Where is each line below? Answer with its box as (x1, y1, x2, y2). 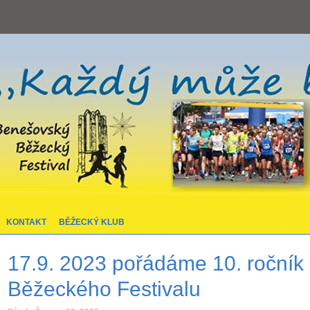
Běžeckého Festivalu (7, 277, 201, 300)
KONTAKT (6, 217, 46, 227)
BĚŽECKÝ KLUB (59, 217, 125, 227)
